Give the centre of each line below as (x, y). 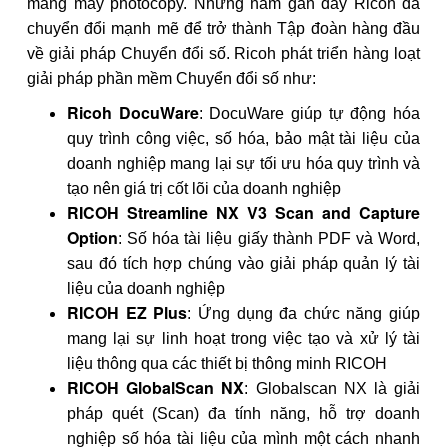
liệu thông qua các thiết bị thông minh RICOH (227, 364)
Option (92, 238)
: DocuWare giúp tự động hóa (309, 114)
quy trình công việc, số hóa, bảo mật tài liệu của (243, 139)
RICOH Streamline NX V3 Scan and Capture (243, 213)
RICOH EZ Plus (127, 313)
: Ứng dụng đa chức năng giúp (303, 314)
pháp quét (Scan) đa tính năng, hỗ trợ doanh (243, 414)
